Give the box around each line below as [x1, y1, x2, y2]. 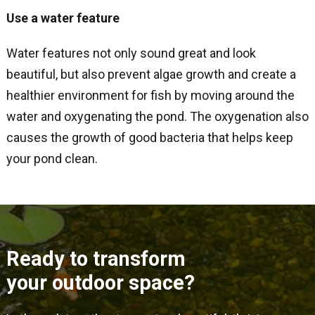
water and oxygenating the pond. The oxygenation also [6, 108, 309, 124]
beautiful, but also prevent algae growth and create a [6, 66, 296, 82]
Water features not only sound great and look [6, 45, 256, 60]
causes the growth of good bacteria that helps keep [6, 129, 293, 145]
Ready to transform [6, 246, 186, 271]
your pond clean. [6, 150, 98, 166]
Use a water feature [6, 10, 120, 25]
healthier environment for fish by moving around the [6, 87, 295, 103]
